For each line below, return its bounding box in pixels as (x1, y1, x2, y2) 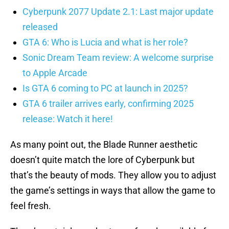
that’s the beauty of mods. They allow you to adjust (10, 170, 216, 181)
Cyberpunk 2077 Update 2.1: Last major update (22, 6, 214, 17)
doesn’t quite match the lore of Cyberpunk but (10, 154, 195, 166)
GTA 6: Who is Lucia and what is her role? (22, 37, 188, 48)
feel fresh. (10, 200, 51, 212)
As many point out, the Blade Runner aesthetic (10, 139, 197, 150)
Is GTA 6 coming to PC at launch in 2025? (22, 83, 188, 94)
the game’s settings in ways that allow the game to (10, 185, 215, 196)
